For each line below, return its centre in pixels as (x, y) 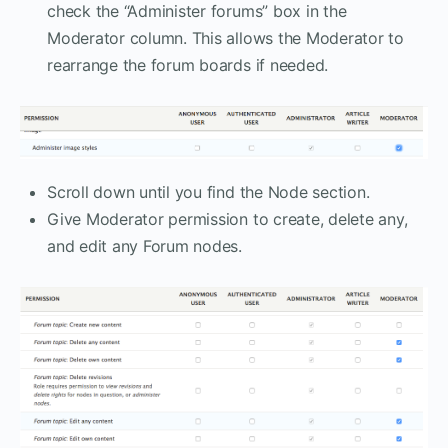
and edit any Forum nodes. (144, 245)
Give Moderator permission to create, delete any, (227, 218)
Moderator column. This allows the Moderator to (225, 37)
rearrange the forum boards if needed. (188, 64)
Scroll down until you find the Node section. (208, 191)
